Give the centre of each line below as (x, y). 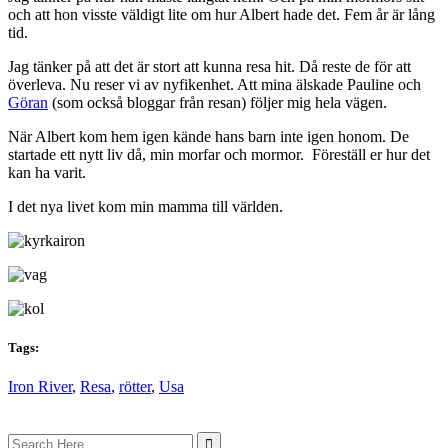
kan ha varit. (47, 172)
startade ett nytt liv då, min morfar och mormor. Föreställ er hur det (219, 154)
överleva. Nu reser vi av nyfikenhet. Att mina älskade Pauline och (214, 84)
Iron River (40, 387)
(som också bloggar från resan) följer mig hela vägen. (217, 102)
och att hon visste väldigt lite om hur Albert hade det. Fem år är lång (221, 14)
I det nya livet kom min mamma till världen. (145, 206)
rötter (135, 387)
